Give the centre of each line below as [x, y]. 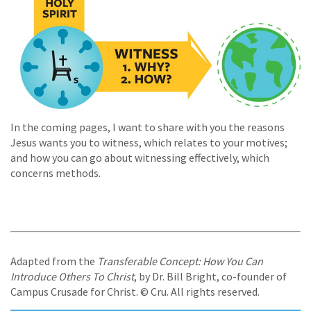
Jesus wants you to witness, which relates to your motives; [149, 142]
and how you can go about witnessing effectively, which [140, 157]
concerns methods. [56, 173]
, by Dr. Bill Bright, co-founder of [210, 276]
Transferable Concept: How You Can [180, 261]
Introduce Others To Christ [72, 276]
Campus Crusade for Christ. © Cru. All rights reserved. [135, 291]
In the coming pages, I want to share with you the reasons [148, 127]
